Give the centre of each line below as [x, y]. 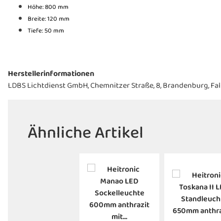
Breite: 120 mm [49, 19]
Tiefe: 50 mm [46, 31]
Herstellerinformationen [51, 74]
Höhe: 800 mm [48, 7]
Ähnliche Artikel [86, 133]
